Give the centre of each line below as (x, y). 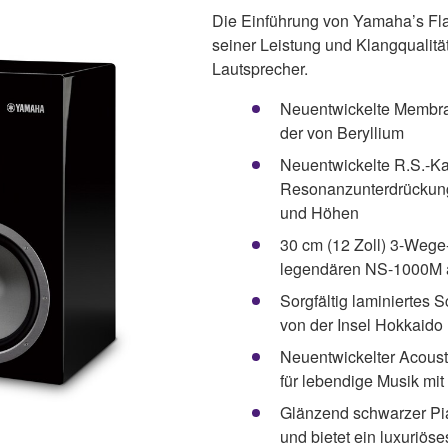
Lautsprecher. (260, 68)
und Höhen (319, 212)
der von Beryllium (342, 132)
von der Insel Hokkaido (361, 324)
